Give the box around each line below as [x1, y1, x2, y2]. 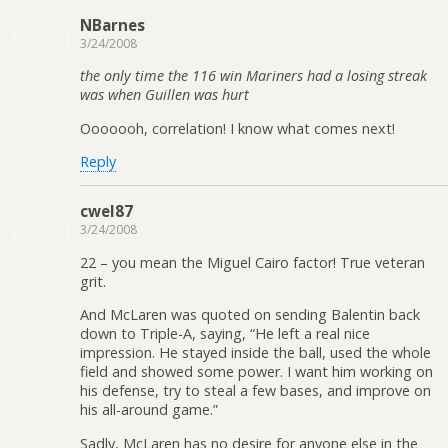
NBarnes [80, 14, 145, 35]
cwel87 [80, 201, 133, 222]
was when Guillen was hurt [80, 85, 249, 105]
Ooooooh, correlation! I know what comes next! [80, 118, 395, 138]
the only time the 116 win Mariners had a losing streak [80, 66, 427, 86]
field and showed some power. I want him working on [80, 362, 433, 382]
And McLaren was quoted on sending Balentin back [80, 305, 420, 325]
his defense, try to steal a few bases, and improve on [80, 381, 431, 401]
